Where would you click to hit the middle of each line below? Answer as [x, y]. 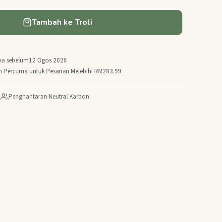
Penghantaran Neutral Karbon [49, 97]
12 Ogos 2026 [48, 61]
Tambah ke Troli [62, 23]
